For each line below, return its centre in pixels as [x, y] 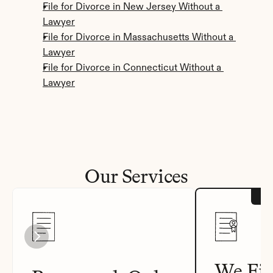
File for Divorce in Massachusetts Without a [138, 38]
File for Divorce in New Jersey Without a [131, 7]
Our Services [136, 176]
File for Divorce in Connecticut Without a [132, 68]
